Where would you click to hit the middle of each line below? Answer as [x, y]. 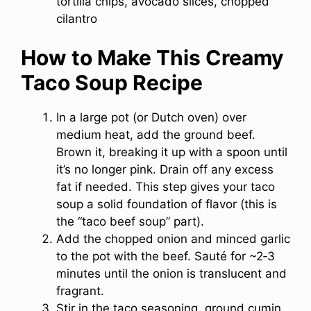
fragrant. [80, 291]
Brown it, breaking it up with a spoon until [172, 152]
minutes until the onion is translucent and [171, 274]
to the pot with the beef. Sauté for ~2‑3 [166, 257]
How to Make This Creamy [152, 58]
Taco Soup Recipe [112, 83]
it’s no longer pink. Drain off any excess [165, 170]
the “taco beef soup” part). [130, 222]
